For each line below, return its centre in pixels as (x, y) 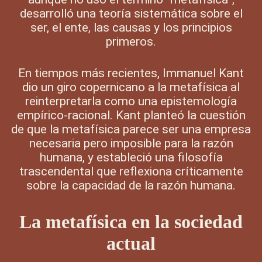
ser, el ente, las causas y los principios (131, 28)
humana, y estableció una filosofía (131, 158)
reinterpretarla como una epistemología (131, 101)
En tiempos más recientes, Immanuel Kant (131, 73)
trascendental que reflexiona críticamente (131, 172)
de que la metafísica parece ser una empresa (131, 130)
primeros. (131, 42)
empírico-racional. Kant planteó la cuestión (131, 116)
